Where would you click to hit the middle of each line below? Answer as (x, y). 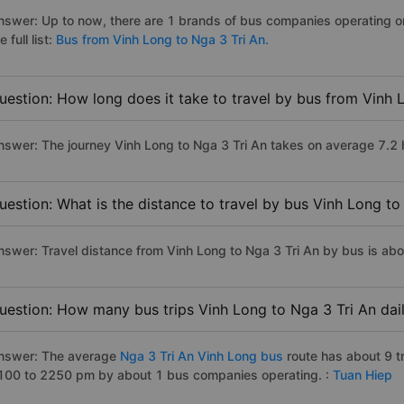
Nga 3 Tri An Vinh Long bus (202, 356)
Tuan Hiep (363, 375)
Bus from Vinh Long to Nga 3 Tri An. (162, 40)
